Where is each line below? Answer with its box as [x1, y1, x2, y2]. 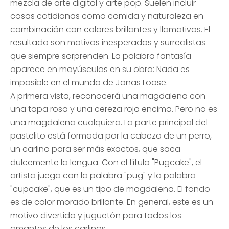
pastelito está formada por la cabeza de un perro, [10, 130, 212, 142]
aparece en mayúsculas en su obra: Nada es [10, 63, 190, 75]
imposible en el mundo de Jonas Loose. [10, 77, 168, 88]
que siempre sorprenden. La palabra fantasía [10, 50, 191, 62]
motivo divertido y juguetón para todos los [10, 210, 181, 221]
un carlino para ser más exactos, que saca [10, 143, 180, 155]
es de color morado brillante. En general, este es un [10, 196, 213, 208]
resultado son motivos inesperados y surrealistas [10, 37, 205, 49]
